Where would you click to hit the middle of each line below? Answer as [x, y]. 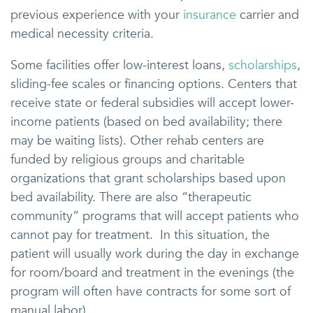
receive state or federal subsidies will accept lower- [152, 103]
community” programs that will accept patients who [155, 216]
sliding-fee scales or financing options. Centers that [154, 84]
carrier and [268, 15]
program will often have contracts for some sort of [151, 291]
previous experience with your [97, 15]
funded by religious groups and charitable [128, 159]
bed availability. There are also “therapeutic [131, 197]
